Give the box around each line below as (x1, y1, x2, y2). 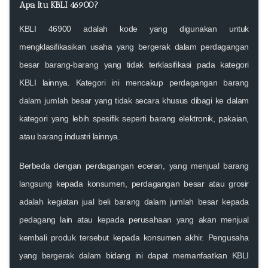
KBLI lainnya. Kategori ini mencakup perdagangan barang (19, 77, 249, 87)
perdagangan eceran (85, 160, 163, 170)
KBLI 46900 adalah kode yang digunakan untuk (19, 23, 249, 33)
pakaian (218, 113, 247, 123)
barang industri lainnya (37, 131, 118, 141)
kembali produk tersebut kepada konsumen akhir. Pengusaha (19, 232, 249, 242)
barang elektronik (150, 113, 213, 123)
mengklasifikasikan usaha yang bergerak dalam (19, 41, 201, 51)
